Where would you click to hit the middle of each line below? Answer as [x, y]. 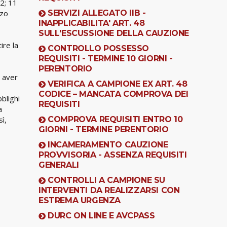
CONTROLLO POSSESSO [99, 48]
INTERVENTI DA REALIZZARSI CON [109, 190]
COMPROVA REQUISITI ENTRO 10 [115, 119]
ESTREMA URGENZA [80, 200]
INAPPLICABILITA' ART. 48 [92, 23]
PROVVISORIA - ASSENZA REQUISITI [113, 155]
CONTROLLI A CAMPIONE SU [107, 180]
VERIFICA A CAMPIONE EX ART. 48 [118, 84]
